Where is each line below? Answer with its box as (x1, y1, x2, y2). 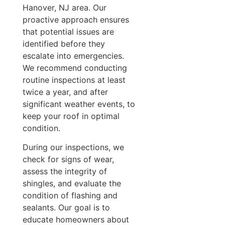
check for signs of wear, (22, 154, 114, 164)
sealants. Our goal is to (22, 202, 110, 212)
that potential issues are (22, 26, 114, 37)
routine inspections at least (22, 74, 126, 85)
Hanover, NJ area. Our (22, 2, 106, 13)
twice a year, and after (22, 86, 108, 97)
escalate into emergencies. (22, 50, 124, 61)
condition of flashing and (22, 190, 118, 200)
